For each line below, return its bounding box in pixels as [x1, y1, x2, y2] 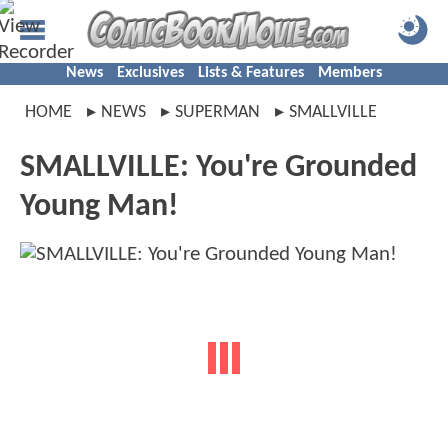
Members [318, 65, 382, 81]
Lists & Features [198, 65, 304, 81]
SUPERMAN [175, 103, 260, 122]
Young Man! [20, 191, 178, 223]
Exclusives [117, 65, 184, 81]
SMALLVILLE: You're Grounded [20, 152, 417, 184]
